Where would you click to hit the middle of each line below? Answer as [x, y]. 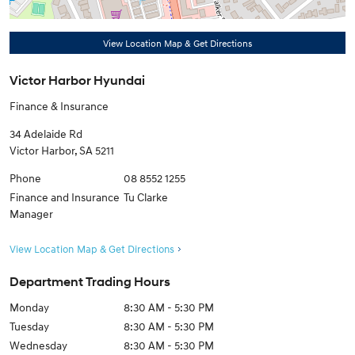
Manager [31, 214]
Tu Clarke [146, 197]
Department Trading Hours [90, 282]
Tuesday [29, 326]
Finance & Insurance [59, 106]
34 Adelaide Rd [46, 134]
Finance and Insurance [65, 197]
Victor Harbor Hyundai [77, 80]
